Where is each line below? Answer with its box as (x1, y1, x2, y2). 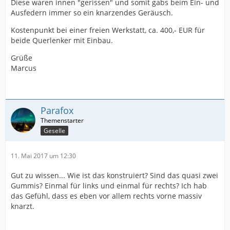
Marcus (11, 63, 36, 73)
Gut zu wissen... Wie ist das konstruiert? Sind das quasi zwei (11, 170, 218, 181)
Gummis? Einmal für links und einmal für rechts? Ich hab (11, 181, 207, 191)
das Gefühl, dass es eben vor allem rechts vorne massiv (11, 191, 202, 201)
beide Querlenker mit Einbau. (11, 35, 113, 45)
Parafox (41, 104, 73, 117)
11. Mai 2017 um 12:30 (11, 151, 76, 161)
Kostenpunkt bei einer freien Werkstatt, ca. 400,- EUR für (11, 25, 205, 35)
